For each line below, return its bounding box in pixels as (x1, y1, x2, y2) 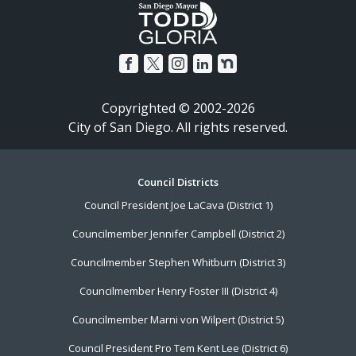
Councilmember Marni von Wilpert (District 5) (72, 311, 284, 327)
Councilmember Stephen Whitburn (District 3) (71, 254, 285, 269)
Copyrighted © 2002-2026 (101, 99, 255, 118)
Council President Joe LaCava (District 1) (83, 198, 273, 213)
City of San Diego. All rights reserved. (68, 118, 288, 137)
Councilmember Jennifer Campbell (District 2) (72, 226, 284, 242)
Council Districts (137, 175, 219, 190)
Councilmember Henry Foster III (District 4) (79, 283, 277, 298)
